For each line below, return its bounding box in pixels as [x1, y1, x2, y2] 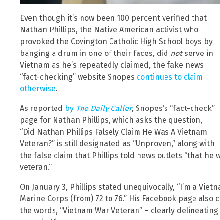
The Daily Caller [76, 103, 132, 113]
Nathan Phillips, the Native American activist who [20, 25, 198, 34]
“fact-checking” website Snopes [20, 72, 137, 82]
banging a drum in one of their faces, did [20, 48, 170, 58]
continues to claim [137, 72, 203, 82]
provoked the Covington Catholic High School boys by [20, 36, 213, 46]
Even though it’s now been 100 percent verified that [20, 13, 207, 23]
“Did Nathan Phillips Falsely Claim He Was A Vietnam [20, 127, 207, 137]
